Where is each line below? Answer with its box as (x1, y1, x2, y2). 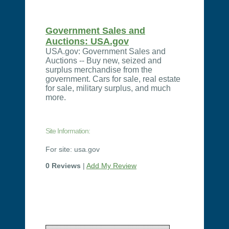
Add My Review (86, 162, 136, 170)
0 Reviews (45, 162, 81, 170)
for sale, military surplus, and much (45, 84, 171, 93)
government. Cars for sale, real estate (45, 75, 180, 83)
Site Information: (45, 127, 90, 135)
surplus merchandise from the (45, 65, 152, 74)
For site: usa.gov (45, 145, 100, 153)
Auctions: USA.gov (45, 36, 129, 47)
